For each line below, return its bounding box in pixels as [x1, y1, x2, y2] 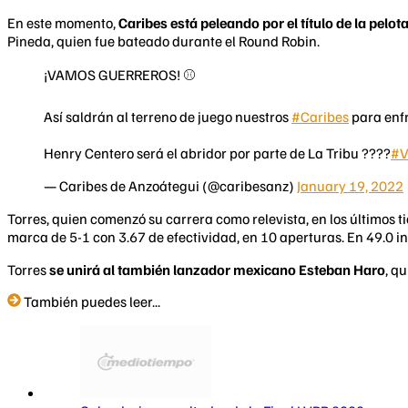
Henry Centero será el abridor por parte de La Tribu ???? [44, 143, 391, 162]
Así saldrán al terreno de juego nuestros [44, 107, 291, 126]
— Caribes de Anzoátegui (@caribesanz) [44, 176, 297, 195]
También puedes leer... [24, 291, 160, 311]
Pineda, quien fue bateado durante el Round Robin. [7, 31, 320, 50]
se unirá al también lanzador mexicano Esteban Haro [49, 260, 385, 279]
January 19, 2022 [297, 176, 403, 195]
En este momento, [7, 13, 118, 32]
